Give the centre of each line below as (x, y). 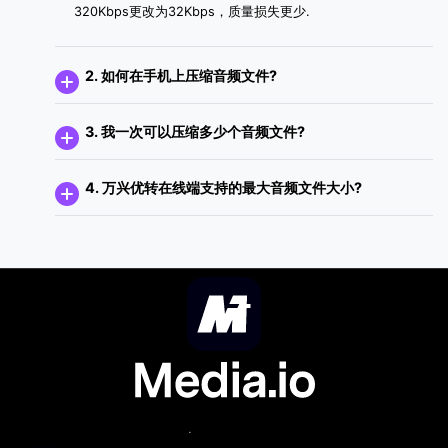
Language (221, 436)
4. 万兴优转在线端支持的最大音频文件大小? (223, 188)
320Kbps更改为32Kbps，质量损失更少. (192, 11)
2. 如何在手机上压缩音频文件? (181, 75)
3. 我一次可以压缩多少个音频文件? (195, 131)
